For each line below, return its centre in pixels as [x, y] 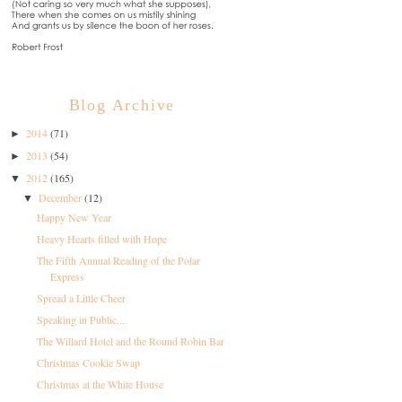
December [62, 197]
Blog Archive [122, 105]
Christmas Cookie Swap [88, 363]
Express [67, 276]
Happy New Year [74, 217]
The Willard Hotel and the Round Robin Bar [130, 341]
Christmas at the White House [100, 384]
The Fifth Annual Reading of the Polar [118, 260]
